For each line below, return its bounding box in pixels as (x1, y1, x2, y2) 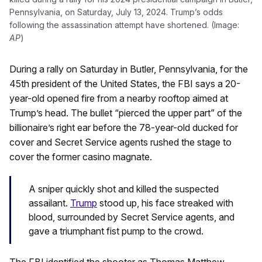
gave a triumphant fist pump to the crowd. (29, 225, 204, 237)
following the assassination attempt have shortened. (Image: (9, 20, 239, 30)
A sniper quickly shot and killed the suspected (29, 182, 219, 195)
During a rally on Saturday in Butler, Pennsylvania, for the (9, 63, 248, 75)
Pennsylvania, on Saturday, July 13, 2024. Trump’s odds (9, 7, 223, 18)
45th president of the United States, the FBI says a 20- (9, 78, 240, 90)
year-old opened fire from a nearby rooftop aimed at (9, 92, 228, 105)
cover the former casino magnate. (9, 151, 152, 163)
